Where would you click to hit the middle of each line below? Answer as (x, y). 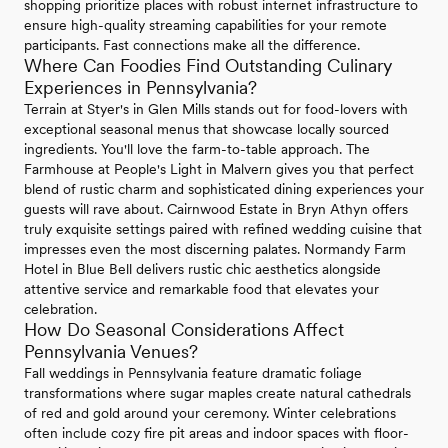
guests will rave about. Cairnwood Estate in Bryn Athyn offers (216, 208)
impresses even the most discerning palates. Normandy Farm (215, 248)
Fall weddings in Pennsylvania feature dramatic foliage (193, 372)
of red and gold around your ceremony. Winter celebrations (210, 412)
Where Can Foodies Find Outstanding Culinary (208, 65)
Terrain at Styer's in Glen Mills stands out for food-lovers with (216, 108)
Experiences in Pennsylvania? (140, 87)
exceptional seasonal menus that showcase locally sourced (206, 128)
